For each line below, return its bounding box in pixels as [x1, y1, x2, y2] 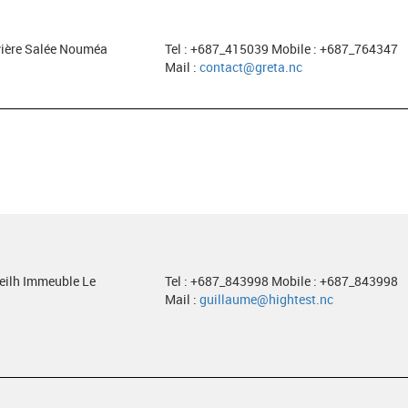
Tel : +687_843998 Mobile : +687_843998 [164, 272, 398, 290]
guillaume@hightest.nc [199, 291, 333, 308]
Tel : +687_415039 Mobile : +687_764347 [164, 40, 398, 57]
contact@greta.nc [199, 58, 302, 76]
